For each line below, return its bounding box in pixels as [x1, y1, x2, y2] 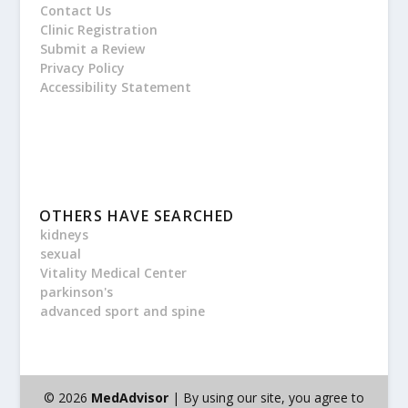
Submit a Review [39, 39, 145, 57]
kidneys [39, 225, 88, 243]
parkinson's [39, 282, 113, 301]
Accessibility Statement [39, 77, 191, 96]
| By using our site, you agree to [168, 388, 364, 406]
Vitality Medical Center [39, 263, 187, 281]
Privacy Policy [39, 58, 125, 76]
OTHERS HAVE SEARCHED [38, 205, 235, 226]
